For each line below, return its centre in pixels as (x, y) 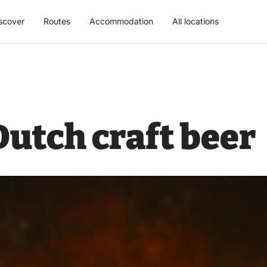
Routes (57, 21)
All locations (195, 21)
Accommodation (121, 21)
